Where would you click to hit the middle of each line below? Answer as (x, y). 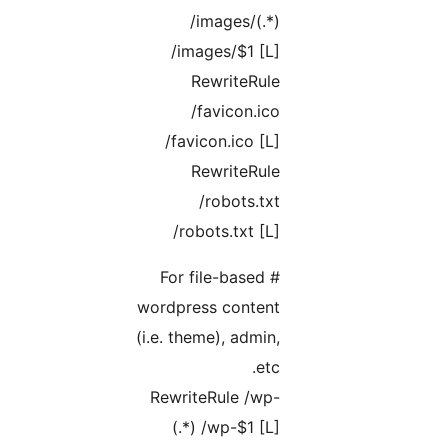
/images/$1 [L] (346, 51)
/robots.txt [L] (347, 231)
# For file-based (333, 277)
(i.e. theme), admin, (329, 337)
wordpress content (329, 307)
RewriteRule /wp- (336, 397)
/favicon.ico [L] (343, 141)
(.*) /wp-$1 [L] (347, 427)
